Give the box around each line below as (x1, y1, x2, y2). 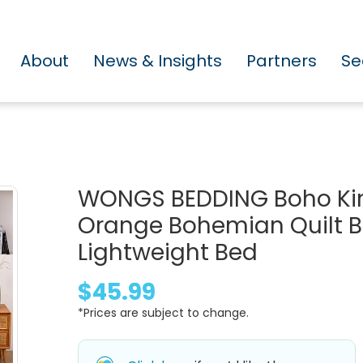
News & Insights (93, 49, 222, 72)
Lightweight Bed (78, 236, 258, 268)
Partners (246, 49, 317, 72)
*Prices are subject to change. (78, 304, 249, 321)
